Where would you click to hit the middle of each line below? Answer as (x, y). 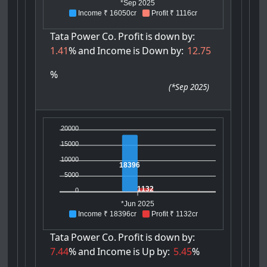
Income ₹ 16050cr (108, 13)
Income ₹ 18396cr (107, 214)
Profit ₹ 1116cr (175, 13)
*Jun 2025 (138, 204)
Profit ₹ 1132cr (174, 214)
